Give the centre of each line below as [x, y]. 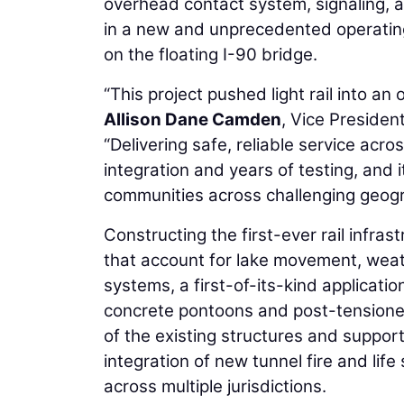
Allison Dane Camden [193, 119]
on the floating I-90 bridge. [211, 54]
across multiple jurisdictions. [215, 386]
